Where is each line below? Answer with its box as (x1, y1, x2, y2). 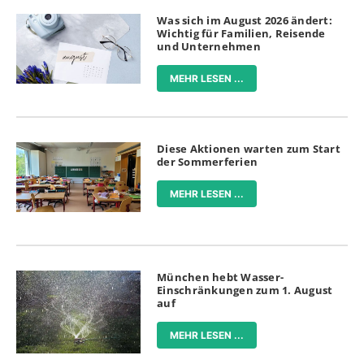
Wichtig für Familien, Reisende (157, 25, 326, 41)
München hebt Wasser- (157, 270, 284, 285)
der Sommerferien (157, 154, 258, 169)
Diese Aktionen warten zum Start (157, 141, 340, 156)
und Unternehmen (157, 38, 261, 54)
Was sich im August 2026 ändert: (157, 12, 332, 28)
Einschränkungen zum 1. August (157, 283, 333, 298)
